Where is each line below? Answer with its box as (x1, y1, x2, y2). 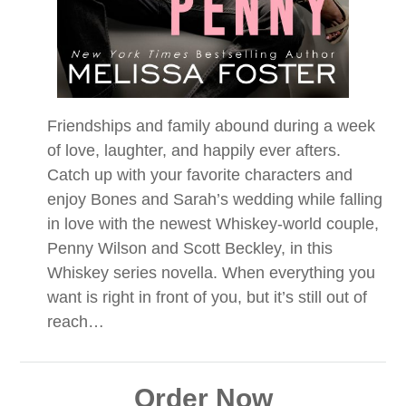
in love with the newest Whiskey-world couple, (47, 215, 380, 234)
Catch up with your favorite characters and (47, 166, 353, 185)
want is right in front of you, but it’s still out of (47, 288, 368, 307)
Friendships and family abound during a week (47, 117, 376, 136)
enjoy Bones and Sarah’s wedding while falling (47, 190, 383, 209)
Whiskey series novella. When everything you (47, 264, 376, 283)
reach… (47, 313, 105, 332)
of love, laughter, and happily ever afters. (47, 141, 342, 160)
